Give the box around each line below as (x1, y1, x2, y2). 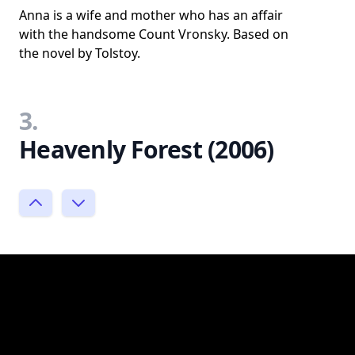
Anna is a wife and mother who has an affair (19, 6, 283, 24)
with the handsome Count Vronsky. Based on (19, 25, 288, 43)
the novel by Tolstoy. (19, 44, 140, 62)
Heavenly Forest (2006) (19, 132, 274, 166)
